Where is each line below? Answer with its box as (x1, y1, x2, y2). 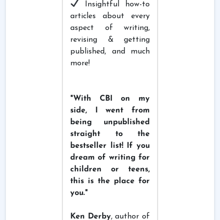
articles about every (70, 12, 150, 20)
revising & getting (70, 35, 150, 44)
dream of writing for (70, 153, 150, 162)
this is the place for (70, 177, 150, 185)
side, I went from (70, 106, 150, 114)
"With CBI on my (70, 94, 150, 103)
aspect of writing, (70, 24, 150, 32)
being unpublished (70, 118, 150, 126)
